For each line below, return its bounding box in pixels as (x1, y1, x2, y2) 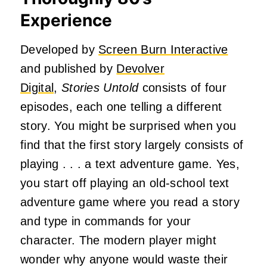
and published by (20, 62, 117, 76)
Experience (20, 10, 112, 31)
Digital (20, 81, 54, 95)
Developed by (20, 43, 99, 57)
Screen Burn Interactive (98, 43, 228, 57)
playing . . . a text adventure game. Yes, (20, 157, 240, 171)
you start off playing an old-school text (20, 176, 229, 190)
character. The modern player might (20, 234, 216, 247)
